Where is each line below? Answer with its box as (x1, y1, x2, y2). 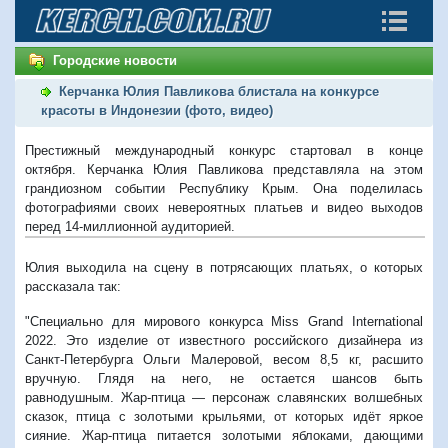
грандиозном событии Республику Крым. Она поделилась (25, 180, 423, 196)
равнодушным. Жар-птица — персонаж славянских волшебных (25, 389, 423, 405)
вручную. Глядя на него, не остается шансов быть (25, 370, 423, 386)
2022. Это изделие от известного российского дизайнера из (25, 332, 423, 348)
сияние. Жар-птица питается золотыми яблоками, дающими (25, 427, 423, 443)
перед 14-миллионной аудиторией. (25, 218, 235, 234)
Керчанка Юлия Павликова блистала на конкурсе (59, 83, 379, 99)
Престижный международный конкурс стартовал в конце (25, 142, 423, 158)
